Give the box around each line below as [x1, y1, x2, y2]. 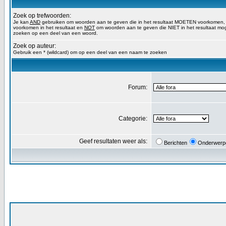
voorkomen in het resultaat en [13, 25, 84, 30]
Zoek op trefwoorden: [13, 12, 71, 19]
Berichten [164, 140, 187, 146]
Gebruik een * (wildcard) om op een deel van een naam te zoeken [13, 49, 167, 55]
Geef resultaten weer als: [79, 138, 149, 145]
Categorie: [119, 115, 149, 122]
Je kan [13, 19, 30, 25]
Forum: [128, 84, 149, 91]
